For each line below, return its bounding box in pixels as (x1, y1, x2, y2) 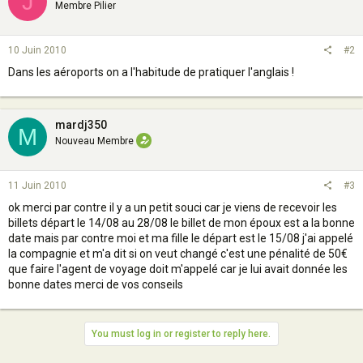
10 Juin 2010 (8, 45, 66, 56)
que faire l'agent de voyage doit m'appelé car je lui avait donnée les (8, 263, 348, 275)
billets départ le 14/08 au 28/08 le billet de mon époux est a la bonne (8, 216, 355, 229)
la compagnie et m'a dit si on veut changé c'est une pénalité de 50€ (8, 247, 348, 260)
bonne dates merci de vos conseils (8, 278, 183, 291)
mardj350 (55, 118, 107, 131)
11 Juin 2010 (8, 180, 66, 191)
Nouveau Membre (55, 135, 134, 147)
